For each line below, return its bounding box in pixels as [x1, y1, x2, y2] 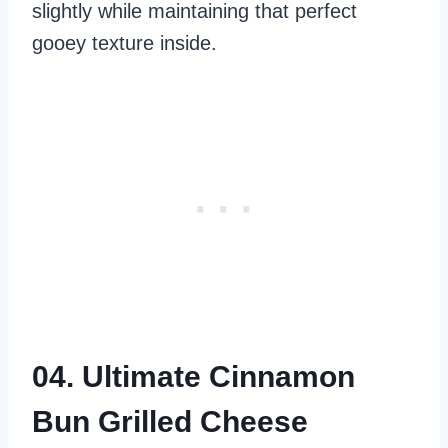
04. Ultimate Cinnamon [32, 359, 355, 393]
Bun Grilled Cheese [32, 404, 308, 438]
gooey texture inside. [32, 31, 217, 54]
